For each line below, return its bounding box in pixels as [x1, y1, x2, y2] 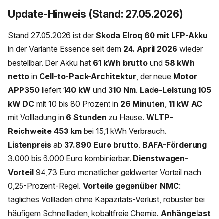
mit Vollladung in [8, 112, 66, 122]
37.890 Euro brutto [64, 139, 138, 150]
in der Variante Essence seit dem [8, 44, 123, 54]
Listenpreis [8, 139, 51, 150]
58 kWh [165, 57, 195, 67]
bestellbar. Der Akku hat [8, 57, 93, 67]
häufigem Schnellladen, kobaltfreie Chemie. [8, 208, 161, 218]
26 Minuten [120, 98, 165, 109]
